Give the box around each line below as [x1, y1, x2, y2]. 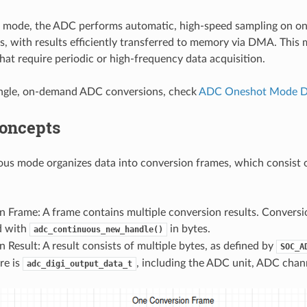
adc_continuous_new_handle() [33, 224, 163, 234]
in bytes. [167, 223, 210, 234]
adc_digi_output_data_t [26, 258, 132, 269]
